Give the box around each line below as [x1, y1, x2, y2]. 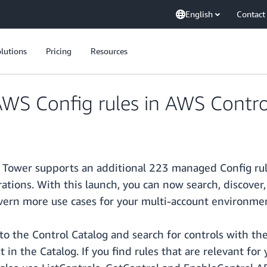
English [185, 9, 213, 19]
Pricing [46, 46, 72, 56]
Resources [91, 46, 128, 56]
